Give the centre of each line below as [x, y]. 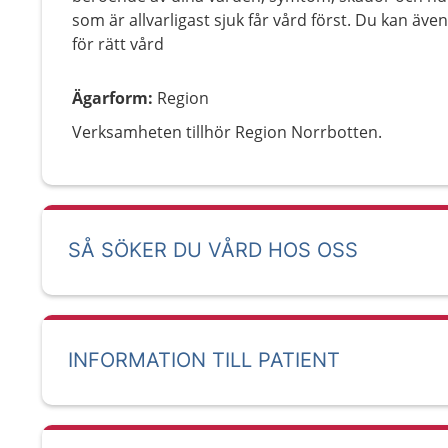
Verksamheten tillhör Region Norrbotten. [227, 132]
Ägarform [110, 98]
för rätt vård [118, 44]
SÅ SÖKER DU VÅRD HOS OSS [213, 250]
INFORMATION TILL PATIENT [204, 360]
